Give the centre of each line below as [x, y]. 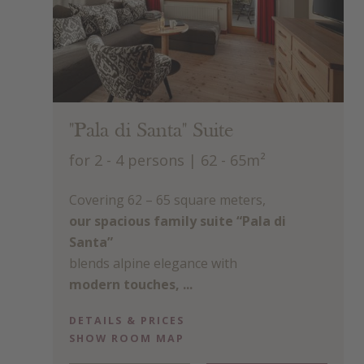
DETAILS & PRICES [127, 321]
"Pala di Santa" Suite [152, 132]
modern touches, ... [131, 284]
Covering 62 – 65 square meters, [167, 199]
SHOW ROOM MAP [127, 339]
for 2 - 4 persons [127, 159]
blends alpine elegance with [153, 263]
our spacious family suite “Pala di [178, 221]
